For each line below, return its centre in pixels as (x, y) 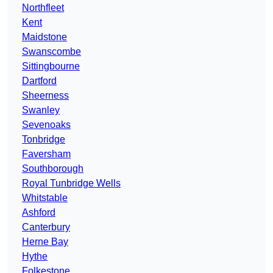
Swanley (41, 110)
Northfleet (43, 8)
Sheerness (45, 96)
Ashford (39, 213)
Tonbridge (44, 140)
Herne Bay (45, 242)
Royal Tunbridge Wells (71, 183)
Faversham (46, 154)
